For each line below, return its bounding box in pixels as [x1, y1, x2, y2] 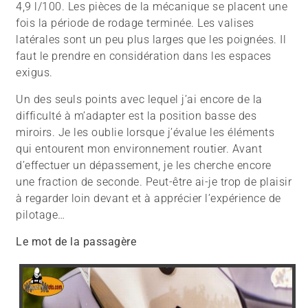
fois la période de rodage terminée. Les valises [16, 16, 254, 30]
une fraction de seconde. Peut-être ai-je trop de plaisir [16, 175, 292, 188]
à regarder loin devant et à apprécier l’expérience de [16, 191, 281, 205]
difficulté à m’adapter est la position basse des [16, 109, 257, 122]
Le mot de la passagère [16, 234, 137, 248]
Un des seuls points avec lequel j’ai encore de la [16, 92, 263, 106]
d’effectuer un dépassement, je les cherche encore [16, 158, 272, 172]
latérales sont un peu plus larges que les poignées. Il [16, 32, 287, 46]
